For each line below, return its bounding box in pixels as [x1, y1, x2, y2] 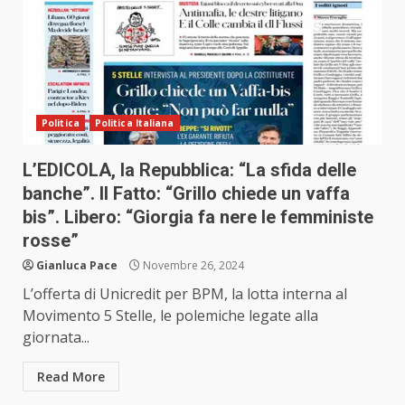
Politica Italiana [94, 117, 174, 130]
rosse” [23, 230, 79, 252]
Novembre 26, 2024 [140, 258, 244, 274]
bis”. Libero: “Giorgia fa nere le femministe [23, 206, 373, 229]
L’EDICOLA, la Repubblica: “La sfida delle [23, 159, 356, 182]
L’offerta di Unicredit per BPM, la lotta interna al [23, 284, 347, 305]
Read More [37, 368, 105, 386]
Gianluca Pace [36, 258, 118, 274]
